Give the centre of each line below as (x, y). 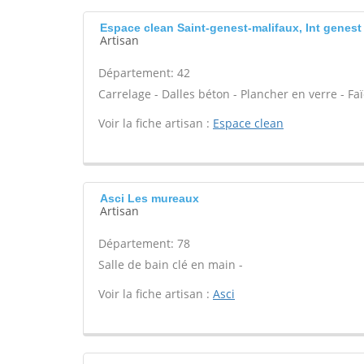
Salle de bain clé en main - (171, 264)
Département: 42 (144, 73)
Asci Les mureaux (149, 198)
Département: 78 (144, 243)
